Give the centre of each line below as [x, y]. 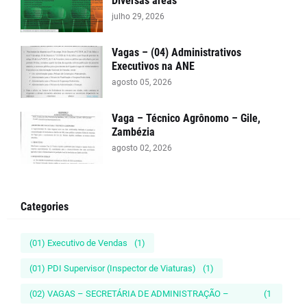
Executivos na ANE [153, 66]
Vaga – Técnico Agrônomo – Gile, [186, 118]
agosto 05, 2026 [142, 82]
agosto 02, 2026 [142, 148]
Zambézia [133, 132]
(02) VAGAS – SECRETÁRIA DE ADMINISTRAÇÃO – [129, 294]
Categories [45, 207]
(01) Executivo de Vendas [78, 243]
